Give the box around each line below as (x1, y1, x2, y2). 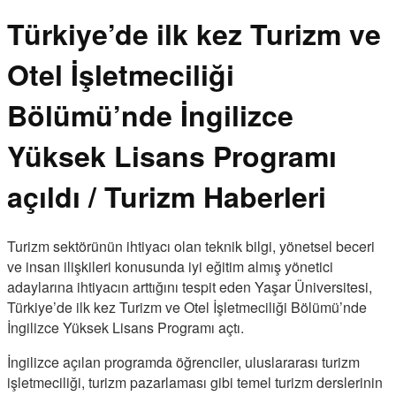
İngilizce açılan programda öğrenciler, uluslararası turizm (7, 351, 360, 372)
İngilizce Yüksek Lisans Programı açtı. (7, 316, 244, 338)
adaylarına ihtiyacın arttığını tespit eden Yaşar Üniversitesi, (7, 276, 372, 297)
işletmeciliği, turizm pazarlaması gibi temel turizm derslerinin (7, 371, 383, 392)
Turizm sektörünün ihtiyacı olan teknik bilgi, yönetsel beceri (7, 235, 375, 256)
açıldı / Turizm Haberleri (7, 176, 326, 217)
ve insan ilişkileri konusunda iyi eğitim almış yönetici (7, 255, 333, 277)
